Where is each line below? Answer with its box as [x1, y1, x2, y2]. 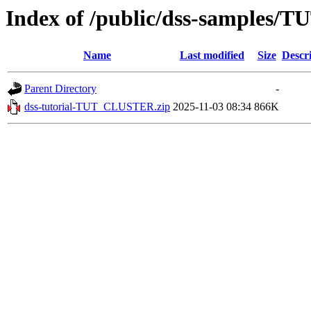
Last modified [180, 49, 244, 62]
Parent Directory [24, 83, 96, 95]
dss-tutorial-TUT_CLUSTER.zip [24, 101, 170, 113]
